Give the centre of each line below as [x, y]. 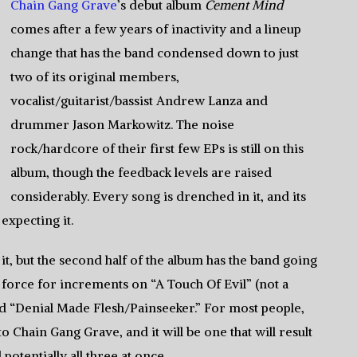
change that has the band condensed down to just [154, 53]
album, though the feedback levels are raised [141, 172]
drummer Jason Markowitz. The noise [122, 124]
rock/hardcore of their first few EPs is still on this [157, 148]
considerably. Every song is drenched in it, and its [158, 196]
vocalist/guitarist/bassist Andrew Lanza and [139, 100]
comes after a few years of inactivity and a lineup [155, 29]
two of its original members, [94, 76]
